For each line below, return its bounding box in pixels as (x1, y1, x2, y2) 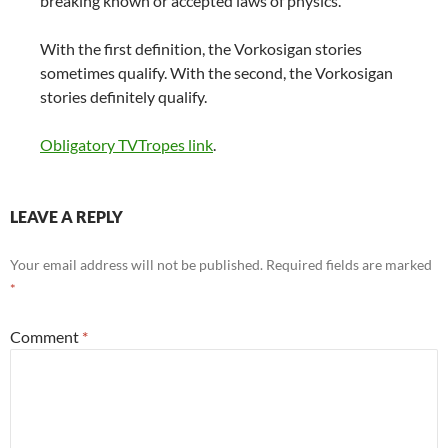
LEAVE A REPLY (10, 207, 123, 227)
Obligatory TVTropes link (40, 135, 213, 155)
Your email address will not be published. (10, 256, 263, 274)
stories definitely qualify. (40, 87, 207, 107)
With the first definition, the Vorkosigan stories (40, 39, 362, 59)
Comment (10, 327, 82, 347)
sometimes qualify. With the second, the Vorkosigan (40, 63, 393, 83)
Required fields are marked (266, 256, 432, 274)
